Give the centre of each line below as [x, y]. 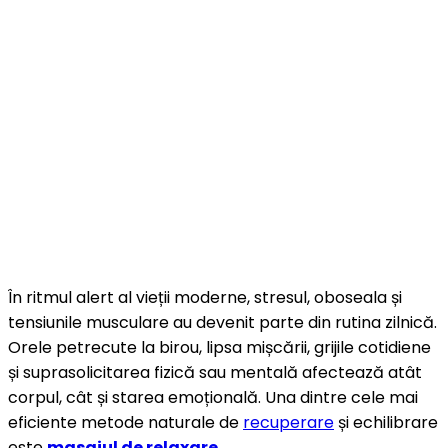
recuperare [288, 422]
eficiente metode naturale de [125, 422]
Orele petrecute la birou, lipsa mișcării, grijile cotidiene [219, 347]
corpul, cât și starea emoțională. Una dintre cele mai [213, 397]
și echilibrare [386, 422]
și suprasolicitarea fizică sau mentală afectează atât [215, 372]
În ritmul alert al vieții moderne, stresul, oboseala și [205, 297]
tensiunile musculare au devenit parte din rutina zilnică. [222, 322]
